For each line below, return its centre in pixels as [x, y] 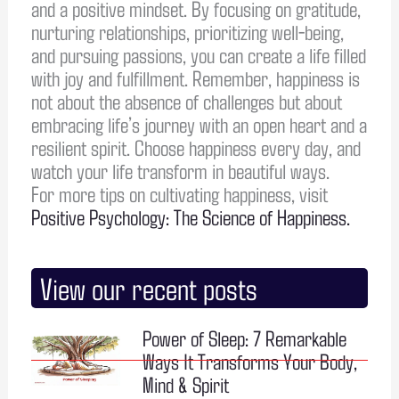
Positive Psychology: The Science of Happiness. [190, 216]
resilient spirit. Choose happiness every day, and [195, 147]
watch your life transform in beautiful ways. [180, 170]
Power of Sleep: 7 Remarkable [244, 337]
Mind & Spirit [185, 383]
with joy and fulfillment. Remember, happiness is [195, 77]
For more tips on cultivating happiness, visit [179, 193]
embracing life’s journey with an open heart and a [199, 123]
